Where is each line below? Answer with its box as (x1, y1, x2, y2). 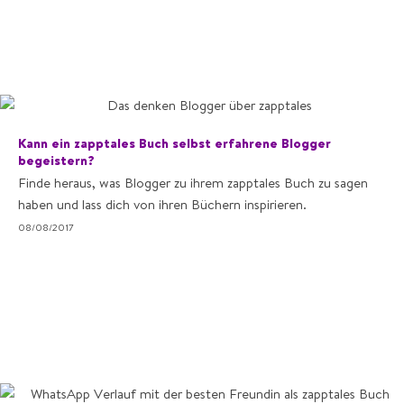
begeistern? (18, 151, 95, 169)
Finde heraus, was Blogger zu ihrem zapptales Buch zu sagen (18, 174, 368, 191)
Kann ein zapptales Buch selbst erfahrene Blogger (18, 134, 331, 151)
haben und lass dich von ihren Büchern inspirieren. (18, 196, 307, 213)
